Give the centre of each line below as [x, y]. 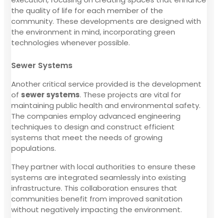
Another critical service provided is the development [106, 84]
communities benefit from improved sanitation [97, 199]
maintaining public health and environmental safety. [106, 105]
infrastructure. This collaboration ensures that [94, 188]
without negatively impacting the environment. [97, 209]
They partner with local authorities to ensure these [103, 166]
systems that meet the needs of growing [87, 137]
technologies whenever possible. [71, 42]
